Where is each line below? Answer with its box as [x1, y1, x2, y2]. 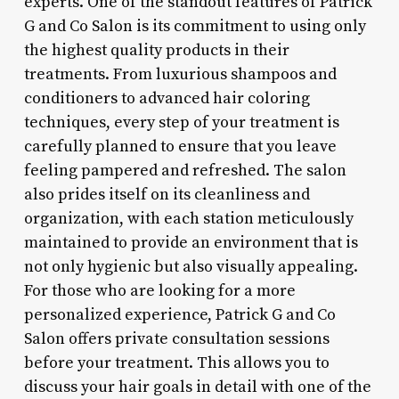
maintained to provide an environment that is [23, 232, 358, 253]
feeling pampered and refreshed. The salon [23, 159, 346, 181]
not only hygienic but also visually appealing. [23, 256, 358, 277]
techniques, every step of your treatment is [23, 111, 339, 133]
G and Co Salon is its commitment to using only [23, 15, 366, 37]
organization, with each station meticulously [23, 208, 354, 229]
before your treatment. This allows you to [23, 352, 330, 373]
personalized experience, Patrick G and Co [23, 304, 336, 325]
